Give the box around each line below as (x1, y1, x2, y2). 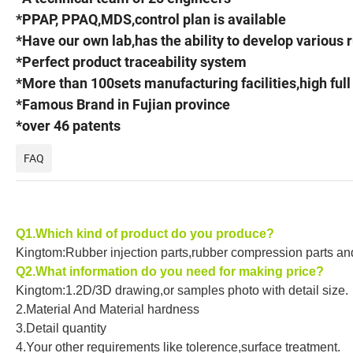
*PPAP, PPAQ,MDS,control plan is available (16, 11, 286, 28)
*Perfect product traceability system (16, 54, 247, 71)
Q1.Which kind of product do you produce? (16, 227, 274, 241)
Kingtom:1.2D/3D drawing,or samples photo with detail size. (16, 284, 348, 298)
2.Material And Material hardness (16, 303, 199, 317)
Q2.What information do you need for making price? (16, 265, 324, 279)
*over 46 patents (16, 117, 121, 135)
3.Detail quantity (16, 321, 106, 336)
